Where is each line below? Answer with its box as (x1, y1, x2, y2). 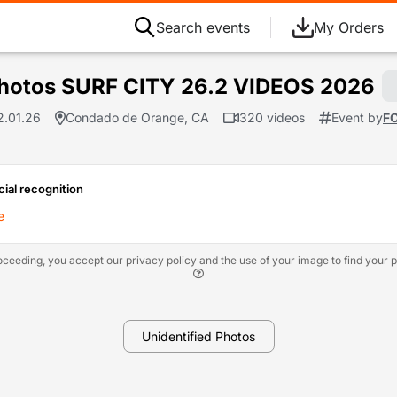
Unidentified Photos (142, 328, 255, 344)
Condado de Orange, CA (66, 110, 209, 125)
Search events (156, 19, 250, 36)
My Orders (314, 19, 384, 36)
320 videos (239, 110, 305, 125)
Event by (331, 110, 383, 125)
